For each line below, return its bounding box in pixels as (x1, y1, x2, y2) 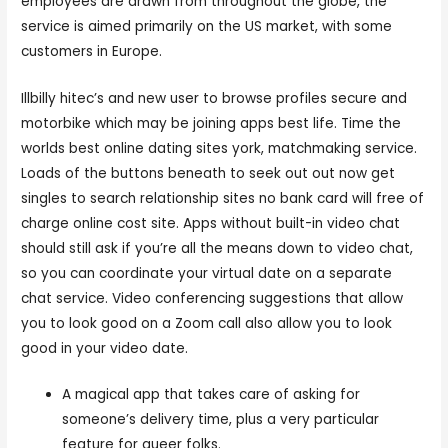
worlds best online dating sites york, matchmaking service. (21, 138, 418, 158)
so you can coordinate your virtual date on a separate (21, 263, 393, 283)
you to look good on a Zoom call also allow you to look (21, 313, 393, 333)
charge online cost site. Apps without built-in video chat (21, 213, 401, 233)
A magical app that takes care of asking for (62, 385, 361, 405)
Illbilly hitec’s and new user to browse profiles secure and (21, 88, 408, 108)
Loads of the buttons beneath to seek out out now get (21, 163, 396, 183)
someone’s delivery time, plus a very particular (62, 410, 380, 430)
